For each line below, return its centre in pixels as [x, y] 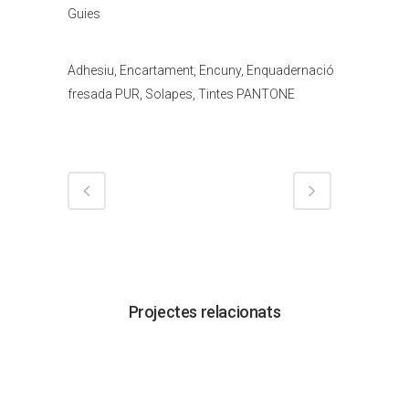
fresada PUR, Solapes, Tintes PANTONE [181, 94]
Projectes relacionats [204, 312]
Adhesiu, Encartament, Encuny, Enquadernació [201, 70]
